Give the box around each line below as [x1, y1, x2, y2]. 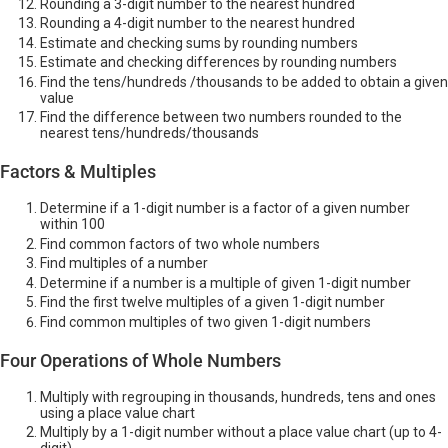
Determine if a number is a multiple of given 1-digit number [40, 274, 411, 291]
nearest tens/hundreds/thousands [40, 125, 259, 142]
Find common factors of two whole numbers [40, 235, 320, 252]
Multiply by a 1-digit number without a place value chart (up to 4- [40, 424, 442, 441]
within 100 [40, 216, 105, 233]
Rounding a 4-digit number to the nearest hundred [40, 15, 355, 32]
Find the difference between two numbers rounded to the [40, 109, 402, 126]
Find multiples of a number [40, 255, 208, 272]
